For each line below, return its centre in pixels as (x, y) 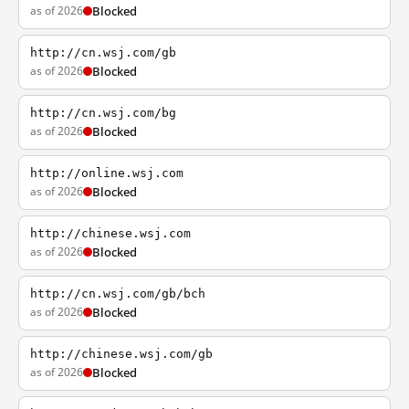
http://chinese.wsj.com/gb (121, 354)
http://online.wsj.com (107, 173)
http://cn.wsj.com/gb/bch (118, 294)
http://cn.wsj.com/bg (103, 113)
